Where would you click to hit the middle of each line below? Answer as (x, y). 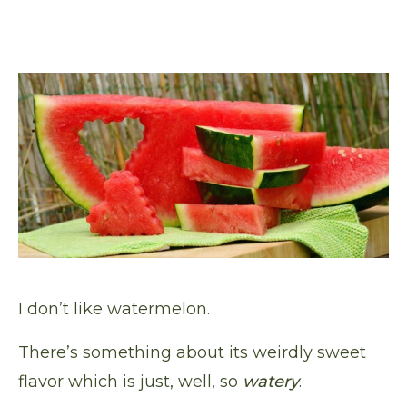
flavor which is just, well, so (130, 382)
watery (271, 382)
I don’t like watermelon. (114, 309)
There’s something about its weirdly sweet (192, 352)
